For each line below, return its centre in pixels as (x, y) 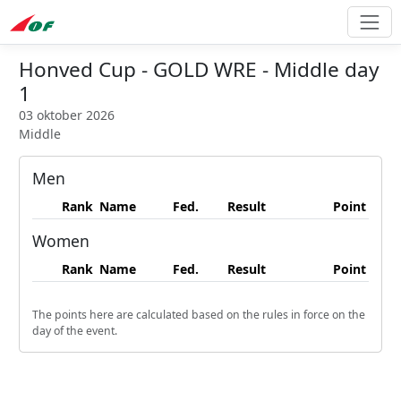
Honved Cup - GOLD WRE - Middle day (199, 70)
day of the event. (75, 331)
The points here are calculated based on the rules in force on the (199, 315)
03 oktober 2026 (67, 115)
